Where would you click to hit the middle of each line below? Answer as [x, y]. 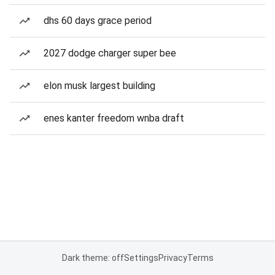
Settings [141, 258]
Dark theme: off [93, 258]
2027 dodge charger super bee [110, 53]
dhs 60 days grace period [98, 21]
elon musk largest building [99, 86]
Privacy [172, 258]
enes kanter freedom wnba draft [114, 118]
